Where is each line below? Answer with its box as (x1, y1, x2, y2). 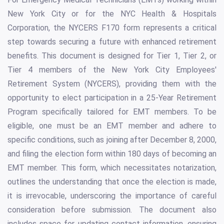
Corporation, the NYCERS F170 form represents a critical (7, 23, 216, 33)
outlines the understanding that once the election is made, (7, 177, 216, 187)
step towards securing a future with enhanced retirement (7, 37, 216, 47)
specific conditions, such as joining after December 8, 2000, (7, 135, 216, 145)
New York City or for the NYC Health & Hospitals (7, 9, 216, 19)
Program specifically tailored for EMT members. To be (7, 107, 216, 117)
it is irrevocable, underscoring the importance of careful (7, 191, 216, 201)
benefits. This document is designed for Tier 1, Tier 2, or (7, 51, 216, 61)
